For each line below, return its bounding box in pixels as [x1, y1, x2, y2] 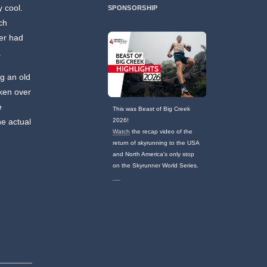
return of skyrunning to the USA [113, 139, 200, 147]
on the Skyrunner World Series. [113, 162, 199, 169]
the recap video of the [130, 128, 193, 135]
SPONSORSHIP [108, 4, 158, 12]
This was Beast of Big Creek [113, 105, 191, 113]
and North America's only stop [113, 151, 195, 158]
